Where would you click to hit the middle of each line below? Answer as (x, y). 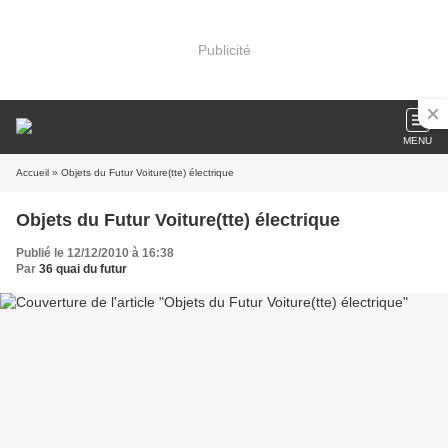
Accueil (32, 172)
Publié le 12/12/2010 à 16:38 (95, 253)
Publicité (224, 49)
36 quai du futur (83, 269)
